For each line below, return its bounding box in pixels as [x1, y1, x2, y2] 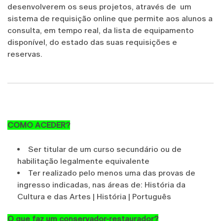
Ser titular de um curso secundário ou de [28, 144, 182, 154]
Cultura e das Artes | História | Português [17, 191, 171, 201]
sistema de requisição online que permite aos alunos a [7, 13, 213, 23]
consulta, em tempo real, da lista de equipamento [7, 25, 194, 35]
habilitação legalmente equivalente [17, 156, 149, 166]
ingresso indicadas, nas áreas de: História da [17, 180, 185, 189]
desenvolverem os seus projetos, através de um [7, 1, 191, 11]
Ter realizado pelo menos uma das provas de [28, 168, 195, 178]
